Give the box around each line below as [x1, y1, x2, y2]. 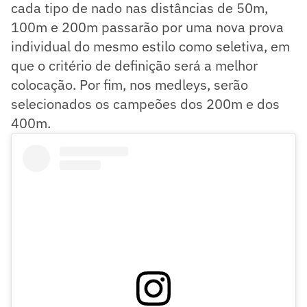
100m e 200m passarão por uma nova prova [11, 17, 284, 36]
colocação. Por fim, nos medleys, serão [11, 75, 248, 94]
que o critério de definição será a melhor [11, 56, 258, 75]
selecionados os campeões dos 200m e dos [11, 94, 280, 113]
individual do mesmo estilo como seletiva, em [11, 36, 290, 56]
